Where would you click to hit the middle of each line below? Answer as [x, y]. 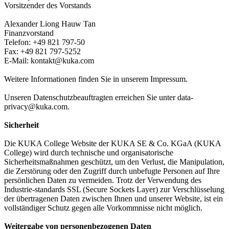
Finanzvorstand [29, 33]
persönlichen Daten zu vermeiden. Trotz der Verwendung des [103, 180]
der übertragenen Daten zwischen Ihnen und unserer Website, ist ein [113, 199]
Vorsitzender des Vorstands [48, 5]
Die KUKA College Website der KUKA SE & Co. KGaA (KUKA [112, 143]
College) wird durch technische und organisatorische [89, 153]
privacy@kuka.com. [37, 107]
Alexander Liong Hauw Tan [50, 24]
